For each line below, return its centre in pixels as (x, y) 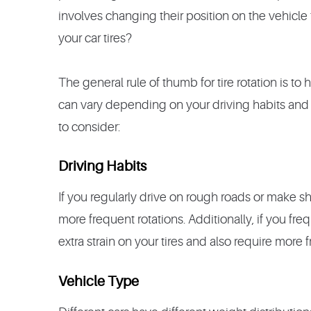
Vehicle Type (100, 281)
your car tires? (95, 39)
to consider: (89, 127)
